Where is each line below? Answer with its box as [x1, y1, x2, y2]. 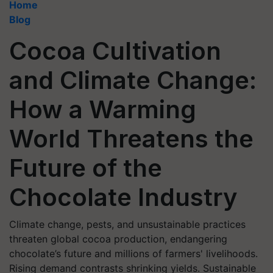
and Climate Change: [9, 65, 257, 95]
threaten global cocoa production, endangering [9, 233, 227, 245]
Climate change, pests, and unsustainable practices [9, 218, 246, 230]
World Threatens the [9, 124, 253, 154]
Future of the [9, 153, 162, 183]
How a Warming [9, 94, 196, 124]
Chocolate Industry [9, 182, 238, 212]
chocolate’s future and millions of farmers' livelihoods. [9, 247, 258, 260]
